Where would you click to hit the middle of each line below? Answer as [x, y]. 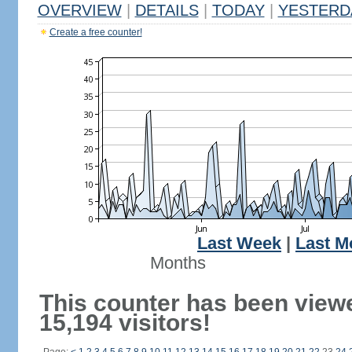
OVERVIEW [79, 10]
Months [178, 263]
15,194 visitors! [125, 323]
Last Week [239, 244]
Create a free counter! [95, 32]
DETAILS [167, 10]
